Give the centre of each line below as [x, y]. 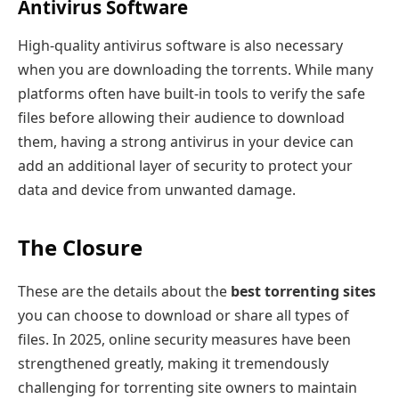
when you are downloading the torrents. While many [195, 70]
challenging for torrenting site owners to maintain [187, 387]
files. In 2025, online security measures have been [184, 339]
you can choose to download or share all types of [183, 315]
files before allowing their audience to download [181, 118]
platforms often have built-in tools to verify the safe [191, 94]
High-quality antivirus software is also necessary [180, 46]
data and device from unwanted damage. [157, 190]
